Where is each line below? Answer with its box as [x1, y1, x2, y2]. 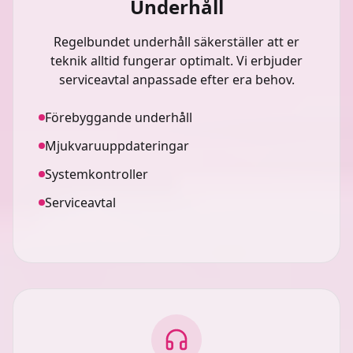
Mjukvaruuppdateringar [45, 137, 189, 154]
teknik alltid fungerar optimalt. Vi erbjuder [50, 52, 303, 69]
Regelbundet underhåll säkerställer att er [54, 33, 299, 50]
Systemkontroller [45, 165, 148, 183]
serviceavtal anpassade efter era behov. [58, 71, 295, 88]
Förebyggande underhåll [45, 109, 192, 126]
